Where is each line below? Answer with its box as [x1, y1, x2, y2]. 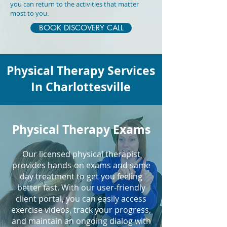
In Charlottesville [31, 79, 131, 95]
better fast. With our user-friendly [17, 182, 145, 193]
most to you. [10, 9, 49, 18]
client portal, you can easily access [16, 193, 146, 204]
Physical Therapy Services [7, 62, 155, 79]
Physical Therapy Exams [12, 121, 150, 137]
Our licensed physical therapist [22, 148, 140, 160]
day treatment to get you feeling [20, 171, 142, 182]
